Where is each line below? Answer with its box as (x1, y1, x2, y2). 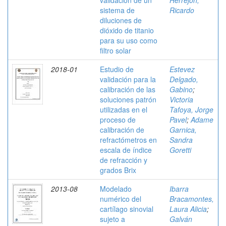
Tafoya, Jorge (169, 104, 213, 115)
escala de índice (100, 145, 152, 155)
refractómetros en (100, 135, 157, 145)
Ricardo (169, 5, 194, 15)
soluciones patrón (100, 94, 156, 104)
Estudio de (100, 64, 134, 74)
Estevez (169, 64, 195, 74)
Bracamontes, (169, 194, 214, 204)
